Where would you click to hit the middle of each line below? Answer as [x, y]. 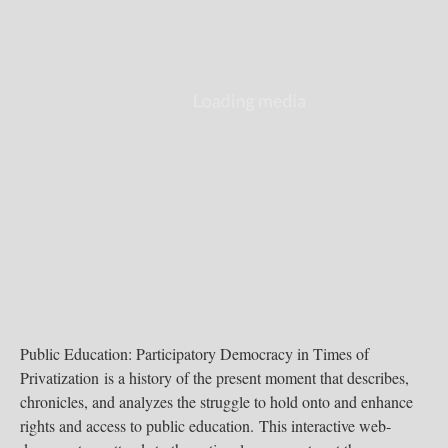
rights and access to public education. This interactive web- [205, 425]
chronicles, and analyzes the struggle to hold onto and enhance [216, 401]
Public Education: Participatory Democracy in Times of [194, 353]
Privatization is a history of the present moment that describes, [214, 377]
